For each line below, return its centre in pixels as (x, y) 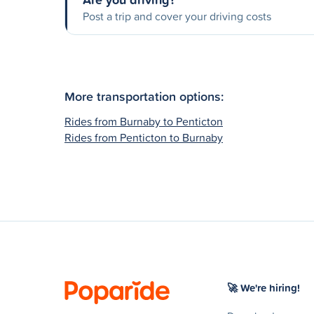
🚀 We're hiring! (264, 287)
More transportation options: (144, 96)
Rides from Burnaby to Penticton (144, 121)
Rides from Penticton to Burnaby (144, 137)
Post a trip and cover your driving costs (177, 16)
